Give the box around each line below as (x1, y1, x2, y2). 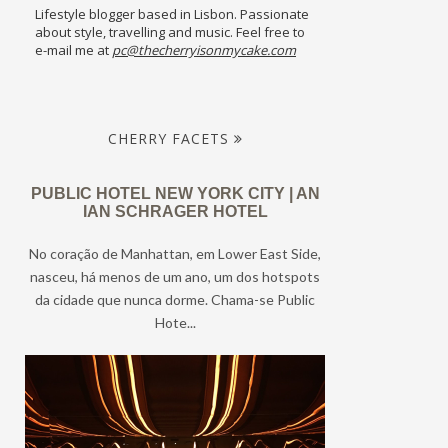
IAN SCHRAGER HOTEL (82, 202, 268, 220)
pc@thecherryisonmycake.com (112, 41, 296, 60)
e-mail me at (35, 41, 112, 60)
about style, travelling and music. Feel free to (35, 23, 305, 42)
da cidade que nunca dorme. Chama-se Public (35, 290, 315, 308)
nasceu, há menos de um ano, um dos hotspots (30, 267, 320, 285)
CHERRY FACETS (107, 129, 229, 149)
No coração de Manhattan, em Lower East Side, (29, 244, 321, 262)
